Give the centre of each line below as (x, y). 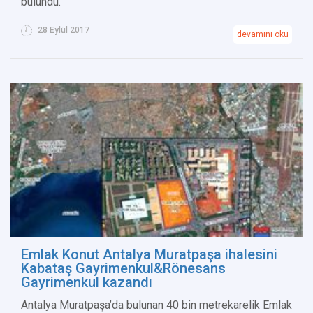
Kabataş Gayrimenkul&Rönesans (123, 269)
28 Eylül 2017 (63, 30)
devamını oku (263, 35)
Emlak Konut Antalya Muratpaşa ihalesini (149, 255)
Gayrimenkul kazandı (87, 283)
